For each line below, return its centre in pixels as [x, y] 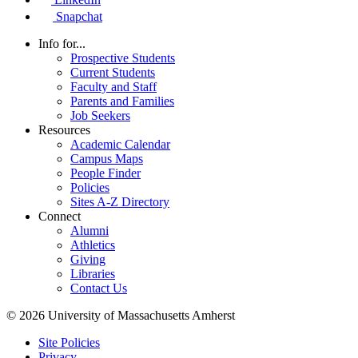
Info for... [62, 43]
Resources [64, 129]
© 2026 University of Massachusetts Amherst [121, 315]
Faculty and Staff [113, 86]
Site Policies [69, 342]
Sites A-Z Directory [120, 201]
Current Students [113, 72]
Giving [88, 259]
